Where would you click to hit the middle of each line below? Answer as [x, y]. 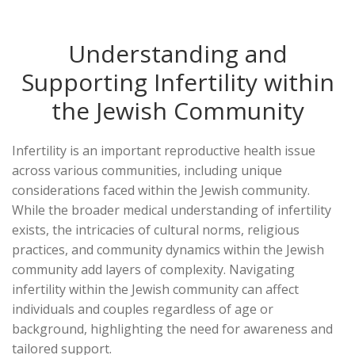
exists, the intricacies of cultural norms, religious [156, 229]
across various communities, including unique [147, 170]
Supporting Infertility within [177, 82]
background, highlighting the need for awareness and [172, 328]
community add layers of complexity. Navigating [153, 269]
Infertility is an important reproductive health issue [164, 150]
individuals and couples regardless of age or [143, 309]
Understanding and [177, 53]
